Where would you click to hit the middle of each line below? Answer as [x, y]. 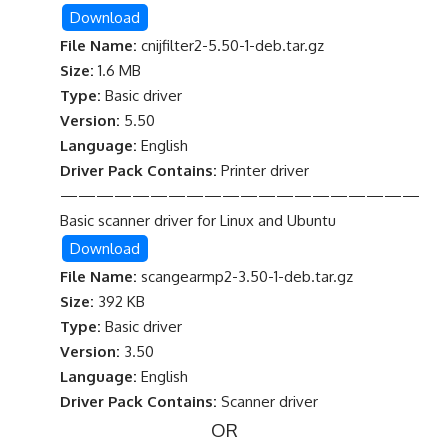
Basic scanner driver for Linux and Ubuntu [198, 220]
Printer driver [265, 170]
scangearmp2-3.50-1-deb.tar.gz [245, 276]
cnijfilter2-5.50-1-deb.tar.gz [230, 45]
